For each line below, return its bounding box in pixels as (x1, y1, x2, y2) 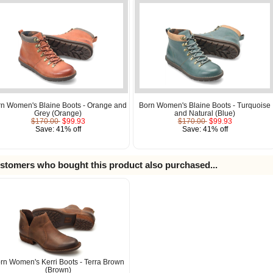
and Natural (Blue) (174, 108, 236, 117)
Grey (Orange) (34, 108, 82, 117)
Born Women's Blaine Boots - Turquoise (139, 101, 271, 109)
